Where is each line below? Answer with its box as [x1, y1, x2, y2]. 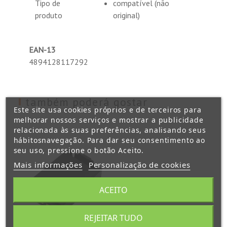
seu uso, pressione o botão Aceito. [13, 145, 144, 155]
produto [35, 10, 63, 20]
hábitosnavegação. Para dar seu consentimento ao [13, 135, 205, 145]
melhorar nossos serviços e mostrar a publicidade [13, 115, 204, 125]
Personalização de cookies [88, 159, 191, 170]
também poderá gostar [25, 95, 148, 109]
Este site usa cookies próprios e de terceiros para [13, 104, 202, 115]
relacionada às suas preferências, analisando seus [13, 125, 206, 135]
